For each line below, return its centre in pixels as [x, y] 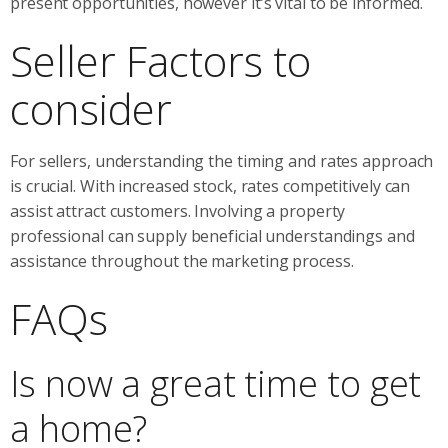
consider [91, 108]
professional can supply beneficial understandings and [212, 235]
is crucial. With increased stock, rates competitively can [210, 185]
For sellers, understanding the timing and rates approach [222, 160]
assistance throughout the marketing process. [182, 260]
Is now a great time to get [216, 383]
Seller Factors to [161, 60]
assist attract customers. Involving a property [178, 210]
